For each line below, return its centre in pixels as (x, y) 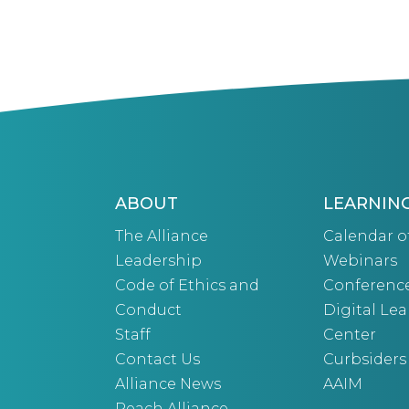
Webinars (360, 260)
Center (349, 334)
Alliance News (168, 383)
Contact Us (157, 359)
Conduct (148, 309)
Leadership (158, 260)
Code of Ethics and (187, 285)
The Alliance (162, 236)
